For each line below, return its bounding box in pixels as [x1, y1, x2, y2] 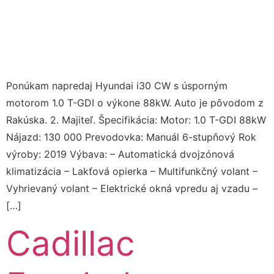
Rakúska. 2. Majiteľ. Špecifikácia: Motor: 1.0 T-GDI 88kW [6, 113, 266, 126]
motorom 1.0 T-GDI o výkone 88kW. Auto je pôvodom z [6, 96, 264, 109]
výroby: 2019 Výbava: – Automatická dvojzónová [6, 147, 234, 160]
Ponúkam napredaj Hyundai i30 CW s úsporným [6, 79, 228, 92]
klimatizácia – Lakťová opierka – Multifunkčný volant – [6, 165, 257, 177]
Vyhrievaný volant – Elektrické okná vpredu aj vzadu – [6, 182, 257, 194]
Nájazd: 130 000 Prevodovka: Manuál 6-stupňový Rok [6, 130, 256, 143]
